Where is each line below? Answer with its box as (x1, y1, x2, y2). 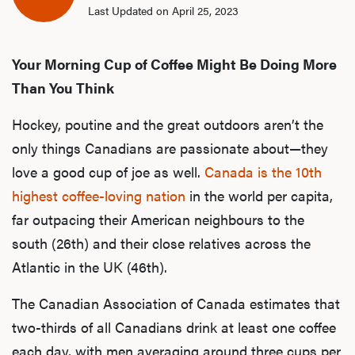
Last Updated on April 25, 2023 (88, 2, 239, 18)
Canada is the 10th (204, 161, 322, 181)
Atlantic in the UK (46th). (12, 256, 171, 277)
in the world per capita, (189, 185, 333, 205)
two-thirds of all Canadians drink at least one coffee (12, 316, 336, 337)
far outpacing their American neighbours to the (12, 208, 304, 229)
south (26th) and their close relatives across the (12, 232, 311, 253)
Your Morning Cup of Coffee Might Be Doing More (12, 53, 337, 74)
